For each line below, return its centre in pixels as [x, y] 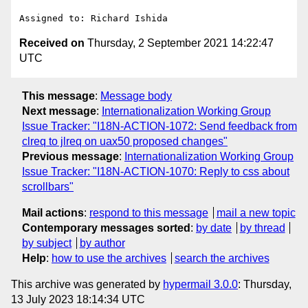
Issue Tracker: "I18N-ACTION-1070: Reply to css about [156, 171]
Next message [59, 111]
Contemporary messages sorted [106, 228]
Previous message [70, 156]
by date [214, 228]
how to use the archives [109, 258]
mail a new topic [256, 212]
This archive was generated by [87, 284]
